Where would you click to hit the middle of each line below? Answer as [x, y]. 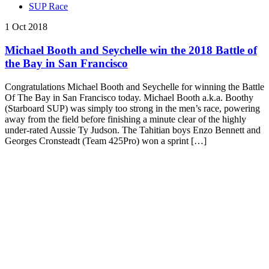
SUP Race [48, 7]
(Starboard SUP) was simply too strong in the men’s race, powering [132, 108]
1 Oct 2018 [26, 27]
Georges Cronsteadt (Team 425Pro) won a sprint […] [106, 141]
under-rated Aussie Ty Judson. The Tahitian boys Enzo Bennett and [133, 130]
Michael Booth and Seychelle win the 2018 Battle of [131, 50]
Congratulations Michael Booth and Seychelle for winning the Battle [134, 86]
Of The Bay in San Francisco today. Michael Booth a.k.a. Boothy [129, 97]
